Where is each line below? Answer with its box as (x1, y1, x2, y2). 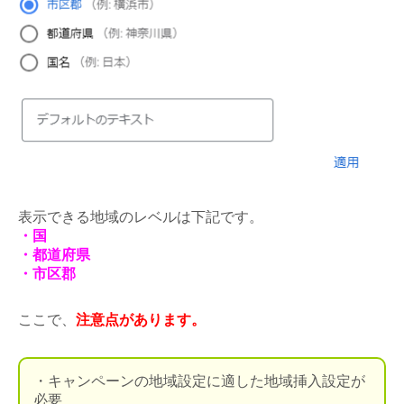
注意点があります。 (76, 311, 206, 327)
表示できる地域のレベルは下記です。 (18, 208, 263, 225)
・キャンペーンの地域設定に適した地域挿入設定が (33, 372, 365, 389)
